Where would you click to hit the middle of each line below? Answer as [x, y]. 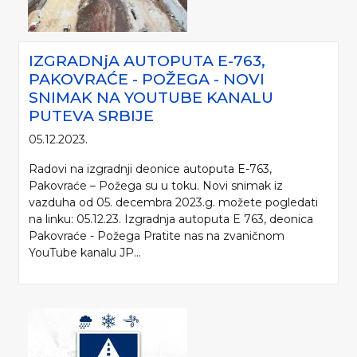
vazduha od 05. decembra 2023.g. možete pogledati [173, 203]
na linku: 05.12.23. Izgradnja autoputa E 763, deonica [171, 220]
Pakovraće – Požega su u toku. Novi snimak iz [156, 186]
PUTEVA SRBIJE [91, 116]
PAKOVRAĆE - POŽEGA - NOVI [147, 79]
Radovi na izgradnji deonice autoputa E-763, [150, 169]
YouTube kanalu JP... [85, 253]
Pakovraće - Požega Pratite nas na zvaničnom [157, 236]
